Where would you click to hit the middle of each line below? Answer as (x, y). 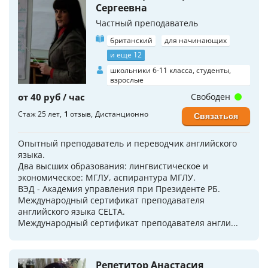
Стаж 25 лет (39, 114)
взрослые (127, 80)
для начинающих (196, 40)
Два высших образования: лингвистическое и (113, 166)
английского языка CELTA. (71, 211)
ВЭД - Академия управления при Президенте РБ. (119, 189)
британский (131, 40)
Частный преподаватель (147, 23)
